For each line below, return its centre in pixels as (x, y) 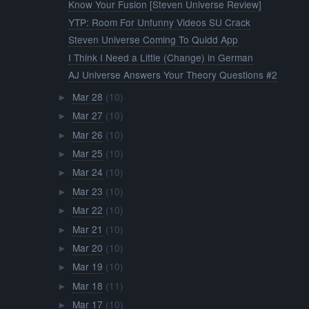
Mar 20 (87, 248)
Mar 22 (87, 210)
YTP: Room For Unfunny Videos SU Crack (160, 22)
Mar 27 (87, 116)
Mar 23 (87, 191)
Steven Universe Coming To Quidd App (153, 40)
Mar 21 (87, 229)
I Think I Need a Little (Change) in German (161, 57)
